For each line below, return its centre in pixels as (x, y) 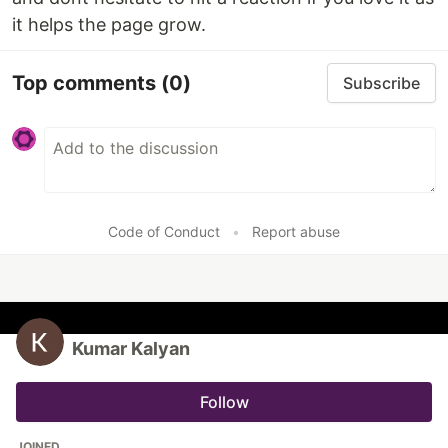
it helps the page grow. (109, 25)
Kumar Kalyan (131, 349)
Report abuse (296, 232)
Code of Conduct (164, 232)
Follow (224, 402)
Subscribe (381, 83)
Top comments (86, 82)
